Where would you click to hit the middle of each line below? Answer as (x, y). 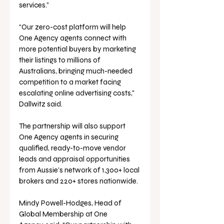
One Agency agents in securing (69, 137)
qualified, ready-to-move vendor (73, 148)
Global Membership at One (64, 214)
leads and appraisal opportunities (75, 159)
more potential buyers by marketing (78, 49)
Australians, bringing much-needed (76, 71)
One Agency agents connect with (73, 38)
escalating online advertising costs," (77, 93)
